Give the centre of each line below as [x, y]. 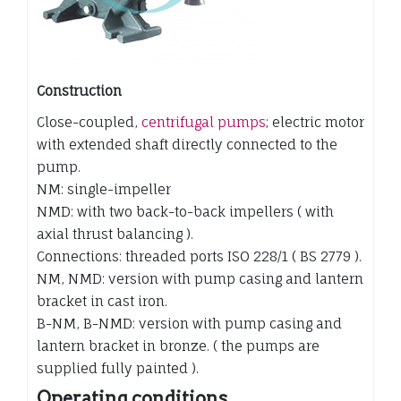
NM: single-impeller [104, 189]
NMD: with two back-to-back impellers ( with [185, 211]
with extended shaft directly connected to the [187, 144]
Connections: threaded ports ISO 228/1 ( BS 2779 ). [199, 256]
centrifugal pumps [204, 122]
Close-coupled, [89, 122]
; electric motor [315, 122]
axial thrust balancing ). [115, 234]
